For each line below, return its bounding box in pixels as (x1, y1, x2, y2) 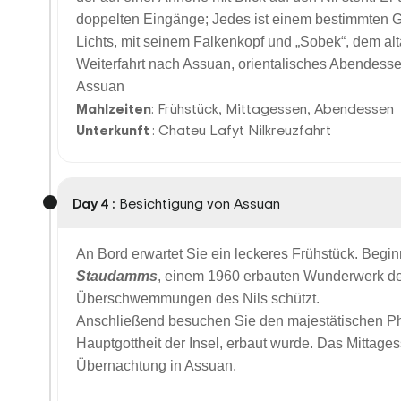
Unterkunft (76, 120, 152, 140)
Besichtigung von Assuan (119, 193, 280, 213)
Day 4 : (73, 193, 115, 213)
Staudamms (76, 269, 158, 284)
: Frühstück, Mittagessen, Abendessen (151, 98, 394, 118)
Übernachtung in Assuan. (76, 358, 236, 373)
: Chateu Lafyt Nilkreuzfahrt (152, 120, 331, 140)
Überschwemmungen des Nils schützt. (76, 291, 320, 306)
